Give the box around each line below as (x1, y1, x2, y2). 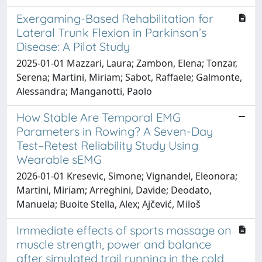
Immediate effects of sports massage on (16, 222, 232, 237)
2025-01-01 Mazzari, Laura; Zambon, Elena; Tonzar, (16, 56, 237, 70)
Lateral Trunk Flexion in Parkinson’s (16, 25, 206, 40)
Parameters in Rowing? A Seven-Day (16, 123, 213, 139)
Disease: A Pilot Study (16, 39, 130, 54)
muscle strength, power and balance (16, 236, 211, 251)
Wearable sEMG (16, 151, 102, 167)
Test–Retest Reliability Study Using (16, 137, 198, 153)
